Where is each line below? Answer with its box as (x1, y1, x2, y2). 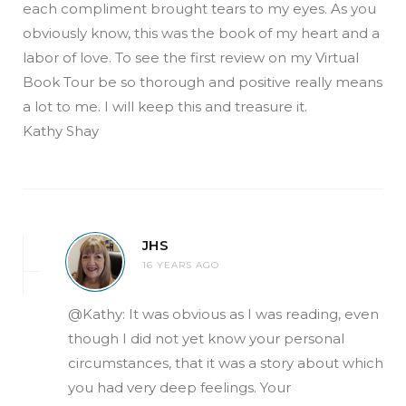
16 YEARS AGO (142, 258, 219, 271)
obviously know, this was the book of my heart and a (23, 24, 380, 42)
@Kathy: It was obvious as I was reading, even (68, 304, 379, 323)
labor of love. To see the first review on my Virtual (23, 48, 359, 66)
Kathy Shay (23, 121, 99, 140)
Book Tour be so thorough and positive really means (23, 72, 382, 91)
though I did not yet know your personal (68, 329, 344, 347)
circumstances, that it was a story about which (68, 353, 383, 372)
